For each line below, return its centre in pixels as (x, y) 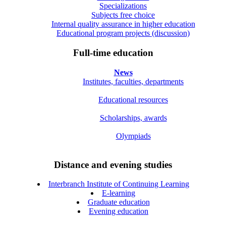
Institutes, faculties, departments (133, 81)
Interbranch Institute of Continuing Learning (119, 184)
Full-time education (113, 53)
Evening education (119, 211)
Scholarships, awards (133, 118)
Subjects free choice (123, 15)
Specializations (123, 6)
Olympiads (133, 136)
